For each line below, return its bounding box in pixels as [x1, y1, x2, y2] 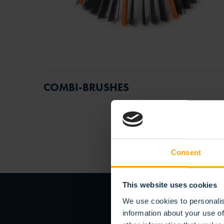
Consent [171, 148, 201, 157]
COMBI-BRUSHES [43, 80, 129, 94]
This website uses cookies [122, 180, 217, 189]
